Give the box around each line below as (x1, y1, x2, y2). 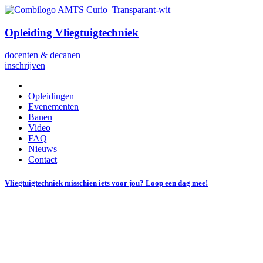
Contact (28, 154, 57, 165)
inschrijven (5, 60, 45, 71)
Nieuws (28, 144, 57, 154)
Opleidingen (28, 91, 74, 102)
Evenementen (28, 102, 79, 112)
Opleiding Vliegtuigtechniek (5, 26, 139, 39)
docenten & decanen (5, 50, 80, 60)
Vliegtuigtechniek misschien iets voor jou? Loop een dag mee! (5, 178, 208, 187)
